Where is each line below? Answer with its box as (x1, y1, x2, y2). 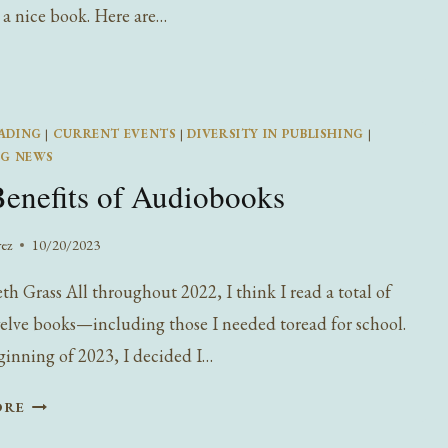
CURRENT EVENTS (52, 124, 177, 142)
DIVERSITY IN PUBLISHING (187, 124, 364, 142)
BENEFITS (24, 418, 101, 438)
